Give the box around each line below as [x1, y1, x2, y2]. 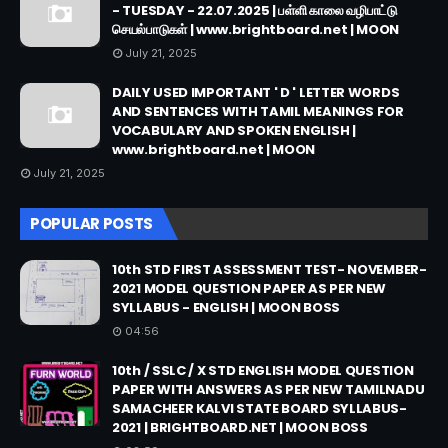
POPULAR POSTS [30, 213, 154, 235]
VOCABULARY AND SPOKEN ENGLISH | [112, 121, 356, 141]
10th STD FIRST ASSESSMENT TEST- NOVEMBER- [112, 260, 427, 280]
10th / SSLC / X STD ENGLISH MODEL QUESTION [112, 361, 414, 381]
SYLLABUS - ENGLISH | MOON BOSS [112, 298, 340, 318]
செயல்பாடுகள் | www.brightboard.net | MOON [112, 20, 400, 40]
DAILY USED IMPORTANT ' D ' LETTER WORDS [112, 83, 400, 103]
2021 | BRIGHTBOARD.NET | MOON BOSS [112, 418, 368, 438]
